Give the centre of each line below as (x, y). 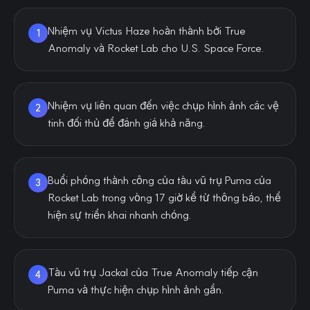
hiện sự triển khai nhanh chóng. (120, 215)
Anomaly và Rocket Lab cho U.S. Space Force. (156, 48)
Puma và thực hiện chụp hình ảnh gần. (136, 290)
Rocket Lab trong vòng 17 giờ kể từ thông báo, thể (164, 198)
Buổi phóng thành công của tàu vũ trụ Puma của (159, 180)
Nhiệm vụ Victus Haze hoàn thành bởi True (147, 31)
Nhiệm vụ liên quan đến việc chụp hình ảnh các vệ (163, 106)
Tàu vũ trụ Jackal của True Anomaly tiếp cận (153, 272)
